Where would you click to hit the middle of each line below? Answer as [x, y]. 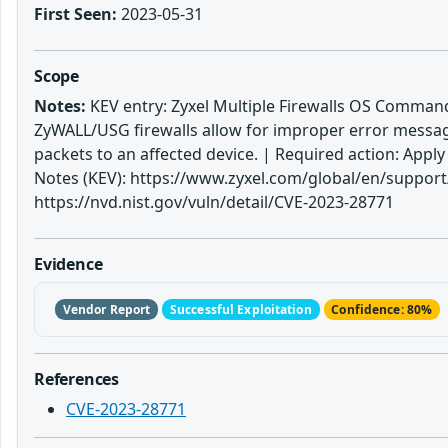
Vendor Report [106, 309]
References [77, 378]
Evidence [68, 263]
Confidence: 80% [382, 309]
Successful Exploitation [240, 309]
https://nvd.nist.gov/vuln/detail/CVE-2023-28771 [214, 201]
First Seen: [75, 13]
